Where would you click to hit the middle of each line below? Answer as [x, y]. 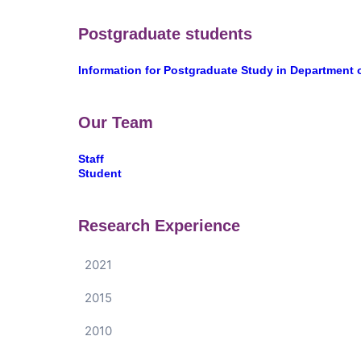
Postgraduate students [165, 33]
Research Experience [159, 225]
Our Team [116, 122]
